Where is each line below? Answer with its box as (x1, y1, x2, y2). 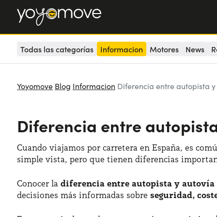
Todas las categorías (20, 44, 93, 54)
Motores (150, 44, 179, 54)
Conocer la (17, 178, 61, 189)
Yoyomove (17, 81, 53, 91)
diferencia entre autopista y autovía (61, 178, 215, 189)
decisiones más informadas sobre (17, 189, 150, 201)
